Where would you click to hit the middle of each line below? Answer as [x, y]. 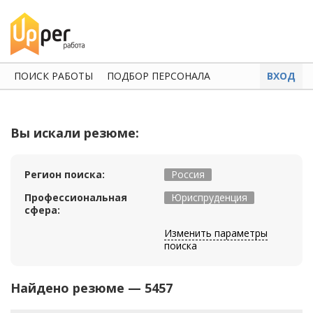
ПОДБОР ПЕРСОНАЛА [159, 76]
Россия [188, 174]
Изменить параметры [216, 233]
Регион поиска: [65, 174]
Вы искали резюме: [75, 133]
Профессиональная [76, 197]
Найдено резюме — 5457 [92, 288]
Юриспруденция [209, 197]
